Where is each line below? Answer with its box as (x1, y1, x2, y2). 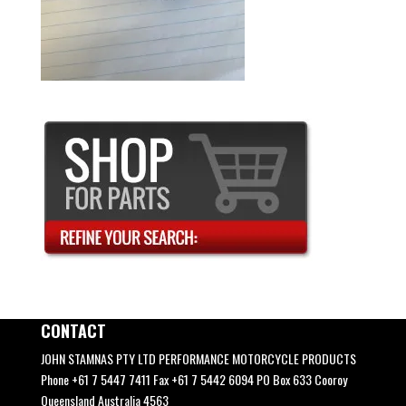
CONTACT (40, 318, 106, 343)
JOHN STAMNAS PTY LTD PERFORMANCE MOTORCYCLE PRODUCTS (40, 348, 356, 368)
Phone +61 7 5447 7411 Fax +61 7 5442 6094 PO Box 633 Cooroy (40, 369, 347, 389)
